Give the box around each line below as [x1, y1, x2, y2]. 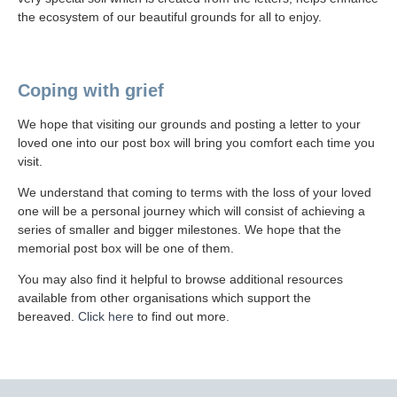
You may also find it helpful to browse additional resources [18, 272, 343, 286]
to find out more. [134, 309, 230, 323]
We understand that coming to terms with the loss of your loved [18, 185, 371, 199]
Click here [78, 309, 134, 323]
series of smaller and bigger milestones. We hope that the [18, 222, 341, 237]
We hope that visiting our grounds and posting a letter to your [18, 117, 361, 131]
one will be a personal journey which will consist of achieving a [18, 204, 365, 218]
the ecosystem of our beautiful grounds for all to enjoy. [18, 10, 325, 24]
